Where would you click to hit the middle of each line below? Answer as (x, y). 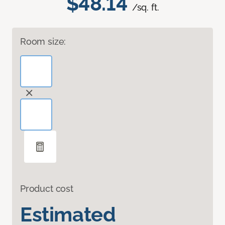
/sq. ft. (145, 8)
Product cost (47, 189)
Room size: (43, 42)
